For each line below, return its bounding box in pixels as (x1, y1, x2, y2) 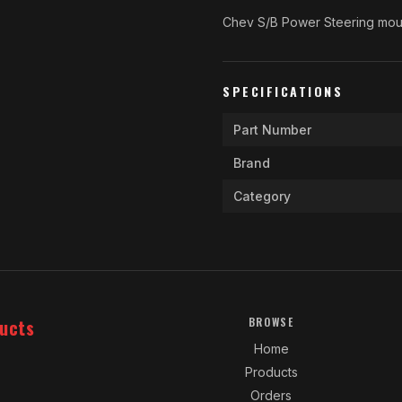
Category (233, 188, 291, 204)
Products (244, 364, 298, 380)
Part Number (233, 122, 311, 137)
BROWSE (248, 314, 294, 329)
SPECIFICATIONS (223, 82, 344, 100)
